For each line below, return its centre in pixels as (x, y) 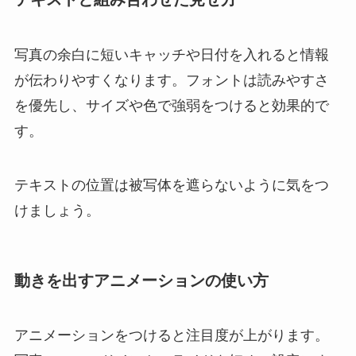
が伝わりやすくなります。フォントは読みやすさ (171, 80)
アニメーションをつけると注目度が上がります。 (171, 336)
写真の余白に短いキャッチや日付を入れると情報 (171, 54)
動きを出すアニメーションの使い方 (141, 280)
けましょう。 (57, 210)
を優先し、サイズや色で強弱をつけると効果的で (171, 105)
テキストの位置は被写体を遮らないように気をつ (171, 185)
